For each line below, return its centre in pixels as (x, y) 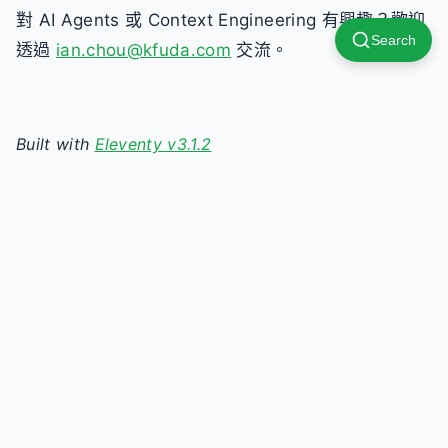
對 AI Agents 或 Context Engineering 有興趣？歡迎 (221, 19)
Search (393, 39)
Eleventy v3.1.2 (153, 143)
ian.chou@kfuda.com (144, 49)
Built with (55, 143)
